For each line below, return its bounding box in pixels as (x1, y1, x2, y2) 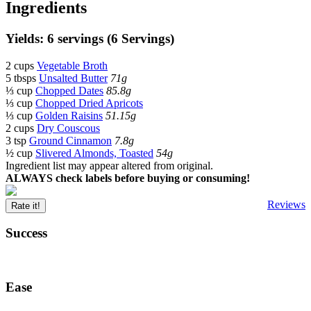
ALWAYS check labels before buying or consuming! (6, 171, 250, 184)
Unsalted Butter (39, 72, 108, 84)
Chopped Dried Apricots (35, 96, 143, 109)
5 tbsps (6, 72, 39, 84)
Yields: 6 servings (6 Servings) (6, 31, 174, 46)
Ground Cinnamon (29, 134, 112, 146)
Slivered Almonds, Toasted (35, 146, 153, 159)
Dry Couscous (37, 121, 100, 134)
